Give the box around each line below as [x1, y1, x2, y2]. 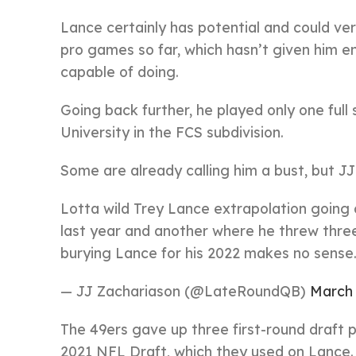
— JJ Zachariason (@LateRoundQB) [60, 282, 310, 300]
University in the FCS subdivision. [60, 123, 284, 141]
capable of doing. [60, 63, 179, 80]
